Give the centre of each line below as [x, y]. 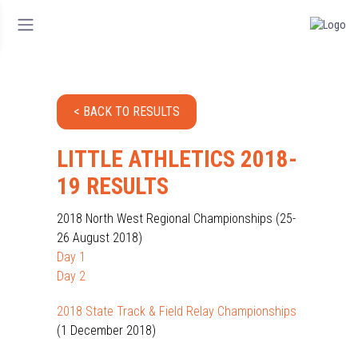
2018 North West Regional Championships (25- [176, 219]
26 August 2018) [99, 238]
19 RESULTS [113, 186]
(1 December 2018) [106, 330]
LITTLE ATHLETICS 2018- [177, 159]
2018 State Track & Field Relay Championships [177, 311]
